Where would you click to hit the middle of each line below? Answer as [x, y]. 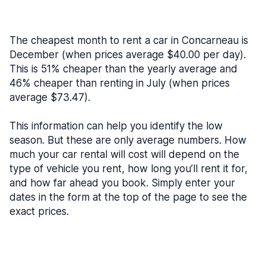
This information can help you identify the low [116, 126]
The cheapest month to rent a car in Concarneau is [129, 40]
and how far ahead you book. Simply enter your [122, 183]
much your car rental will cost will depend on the [124, 154]
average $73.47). [50, 97]
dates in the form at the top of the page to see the [128, 197]
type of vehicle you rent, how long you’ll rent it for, [129, 169]
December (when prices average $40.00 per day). [128, 55]
